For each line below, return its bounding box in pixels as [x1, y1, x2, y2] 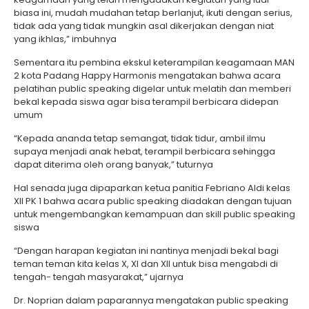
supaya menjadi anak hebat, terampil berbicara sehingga [14, 145, 275, 158]
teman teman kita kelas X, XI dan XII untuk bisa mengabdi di [14, 257, 278, 270]
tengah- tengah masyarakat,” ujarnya [14, 270, 183, 283]
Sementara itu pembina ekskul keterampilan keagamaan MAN [14, 56, 295, 69]
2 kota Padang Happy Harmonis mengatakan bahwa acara [14, 69, 281, 82]
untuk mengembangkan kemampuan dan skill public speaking [14, 208, 295, 221]
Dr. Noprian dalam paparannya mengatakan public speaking [14, 294, 288, 307]
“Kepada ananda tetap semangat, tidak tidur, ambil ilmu [14, 132, 266, 145]
